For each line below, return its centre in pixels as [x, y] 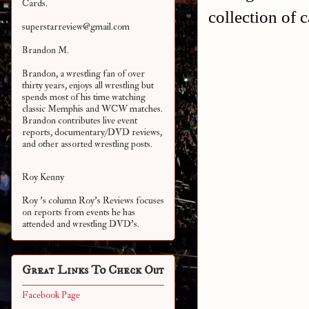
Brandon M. [46, 50]
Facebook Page [51, 295]
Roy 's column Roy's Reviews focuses [93, 201]
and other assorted [58, 144]
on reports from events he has [79, 212]
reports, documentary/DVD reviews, [92, 132]
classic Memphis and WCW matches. [92, 109]
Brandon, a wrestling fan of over [83, 74]
